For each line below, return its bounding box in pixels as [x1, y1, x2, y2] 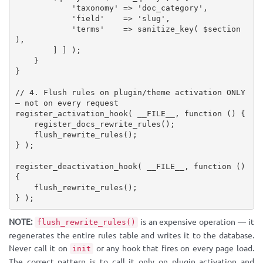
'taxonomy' [71, 3, 119, 12]
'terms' [71, 24, 104, 33]
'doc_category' [137, 3, 203, 12]
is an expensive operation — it [137, 217, 255, 227]
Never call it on [9, 244, 70, 253]
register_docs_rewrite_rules [33, 119, 161, 129]
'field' [71, 14, 104, 23]
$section [203, 24, 241, 33]
